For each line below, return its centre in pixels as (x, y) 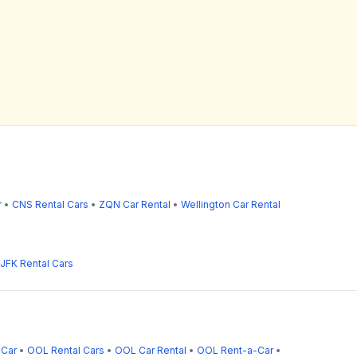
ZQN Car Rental (135, 204)
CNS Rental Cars (50, 204)
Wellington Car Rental (231, 204)
